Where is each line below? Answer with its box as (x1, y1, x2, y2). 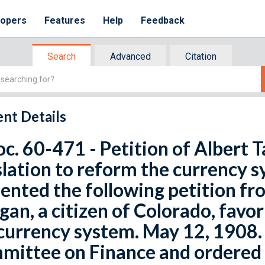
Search (47, 51, 76, 62)
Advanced (110, 51, 151, 62)
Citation (185, 51, 216, 62)
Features (44, 15, 86, 26)
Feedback (141, 15, 185, 26)
